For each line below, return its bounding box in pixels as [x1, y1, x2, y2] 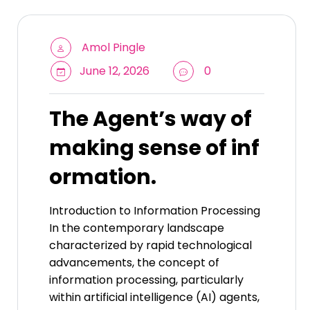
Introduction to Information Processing [49, 203, 260, 219]
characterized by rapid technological [49, 237, 252, 254]
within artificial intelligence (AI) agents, [49, 289, 259, 306]
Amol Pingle [82, 39, 145, 56]
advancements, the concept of [49, 255, 219, 271]
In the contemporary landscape [49, 220, 224, 237]
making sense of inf [49, 134, 259, 163]
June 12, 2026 [77, 63, 149, 80]
